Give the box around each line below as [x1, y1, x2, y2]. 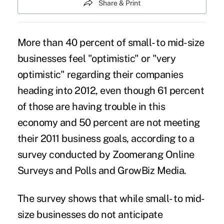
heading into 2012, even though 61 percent [17, 84, 204, 96]
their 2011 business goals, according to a [17, 132, 194, 144]
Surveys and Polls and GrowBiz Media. [17, 164, 186, 176]
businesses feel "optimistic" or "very [17, 52, 176, 64]
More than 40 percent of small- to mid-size [17, 36, 204, 48]
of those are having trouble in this [17, 100, 165, 112]
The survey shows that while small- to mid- [17, 192, 205, 204]
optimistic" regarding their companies [17, 68, 183, 80]
